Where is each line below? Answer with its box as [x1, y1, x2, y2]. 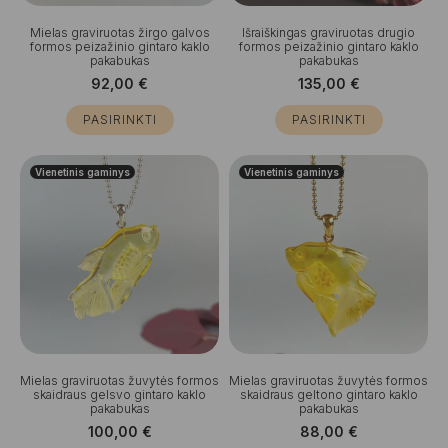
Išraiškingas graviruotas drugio [242, 24, 415, 40]
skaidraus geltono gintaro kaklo [239, 386, 418, 402]
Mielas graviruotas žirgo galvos [29, 24, 210, 40]
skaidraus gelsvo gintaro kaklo [33, 386, 206, 402]
